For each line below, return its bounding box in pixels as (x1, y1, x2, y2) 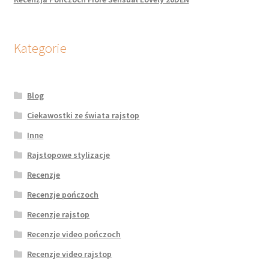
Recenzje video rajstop (27, 248, 112, 259)
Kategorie (13, 39, 67, 56)
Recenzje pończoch (27, 189, 99, 200)
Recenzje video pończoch (27, 228, 121, 240)
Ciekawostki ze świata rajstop (27, 109, 140, 121)
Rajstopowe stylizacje (27, 149, 110, 160)
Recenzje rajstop (27, 208, 90, 220)
